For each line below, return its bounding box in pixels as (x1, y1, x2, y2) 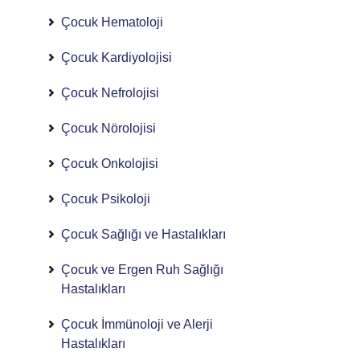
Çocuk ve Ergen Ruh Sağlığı (60, 263, 223, 276)
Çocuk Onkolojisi (60, 157, 158, 170)
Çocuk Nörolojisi (60, 121, 156, 135)
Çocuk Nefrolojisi (60, 86, 159, 100)
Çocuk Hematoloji (60, 15, 163, 29)
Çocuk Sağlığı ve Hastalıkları (60, 227, 226, 241)
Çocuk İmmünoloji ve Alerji (60, 317, 213, 331)
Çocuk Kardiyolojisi (60, 51, 172, 64)
